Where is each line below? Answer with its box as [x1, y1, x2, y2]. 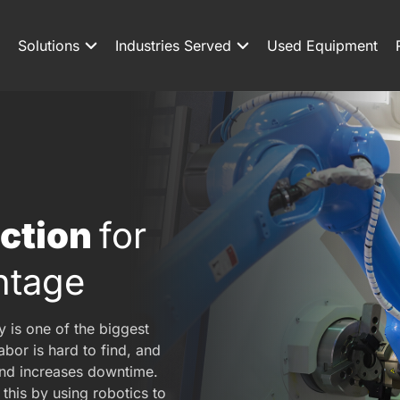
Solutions [18, 37, 79, 54]
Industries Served [115, 37, 231, 54]
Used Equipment [267, 37, 378, 54]
